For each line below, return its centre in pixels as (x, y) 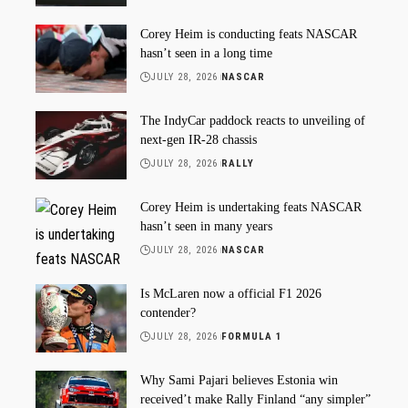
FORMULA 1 (251, 336)
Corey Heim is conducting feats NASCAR (249, 34)
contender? (168, 312)
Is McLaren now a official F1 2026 (231, 293)
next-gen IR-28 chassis (199, 139)
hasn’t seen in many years (206, 226)
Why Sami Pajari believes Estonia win (239, 380)
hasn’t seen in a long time (206, 53)
